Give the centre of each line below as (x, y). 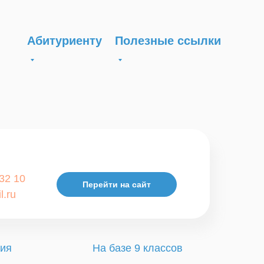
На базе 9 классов (138, 248)
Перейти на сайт (117, 184)
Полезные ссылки (168, 41)
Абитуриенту (65, 41)
